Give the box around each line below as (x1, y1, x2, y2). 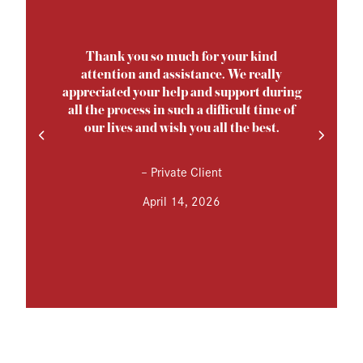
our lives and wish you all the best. (83, 122, 280, 136)
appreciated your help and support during (62, 86, 301, 100)
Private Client (147, 163, 222, 181)
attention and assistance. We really (81, 68, 282, 83)
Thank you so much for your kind (86, 50, 277, 65)
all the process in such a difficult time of (68, 104, 295, 118)
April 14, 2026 (143, 192, 220, 210)
